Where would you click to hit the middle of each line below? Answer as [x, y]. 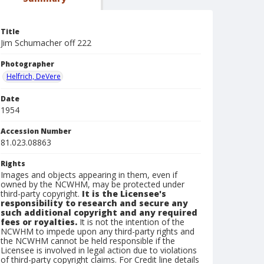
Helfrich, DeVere [34, 76]
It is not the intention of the [131, 222]
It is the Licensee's [124, 194]
